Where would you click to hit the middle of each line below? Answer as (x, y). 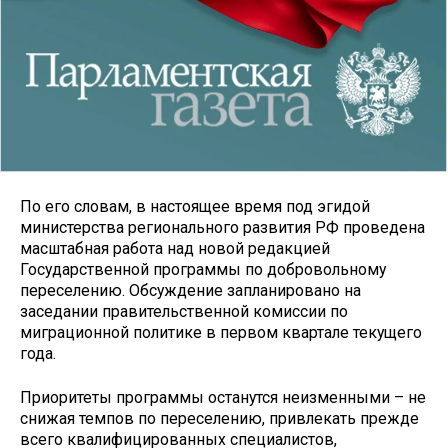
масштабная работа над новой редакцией (175, 248)
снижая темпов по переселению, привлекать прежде (219, 419)
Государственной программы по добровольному (203, 269)
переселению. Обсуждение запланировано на (190, 290)
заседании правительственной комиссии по (184, 311)
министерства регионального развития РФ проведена (222, 227)
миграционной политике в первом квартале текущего (221, 332)
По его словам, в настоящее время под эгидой (195, 206)
